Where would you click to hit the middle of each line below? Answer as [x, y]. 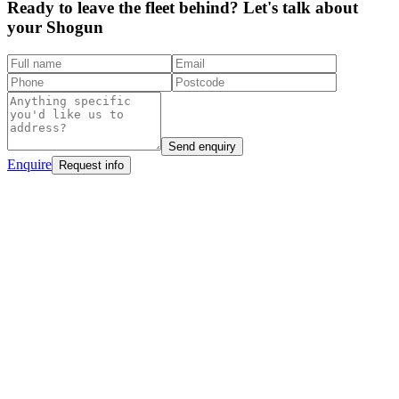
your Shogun [55, 28]
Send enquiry [202, 146]
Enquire [29, 164]
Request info [91, 165]
